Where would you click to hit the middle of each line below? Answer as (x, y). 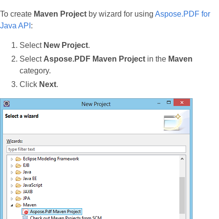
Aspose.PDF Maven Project (94, 59)
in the (157, 59)
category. (35, 70)
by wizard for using (121, 14)
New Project (66, 45)
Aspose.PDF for (183, 14)
